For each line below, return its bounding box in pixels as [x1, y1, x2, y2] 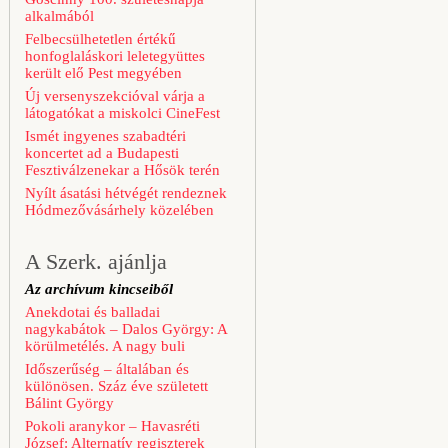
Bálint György [25, 395, 114, 411]
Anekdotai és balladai [25, 304, 160, 320]
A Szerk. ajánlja [25, 249, 167, 274]
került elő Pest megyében [25, 65, 182, 81]
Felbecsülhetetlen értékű [25, 31, 176, 47]
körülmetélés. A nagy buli [25, 338, 185, 354]
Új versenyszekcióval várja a [25, 88, 205, 104]
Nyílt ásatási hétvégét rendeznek [25, 185, 227, 201]
